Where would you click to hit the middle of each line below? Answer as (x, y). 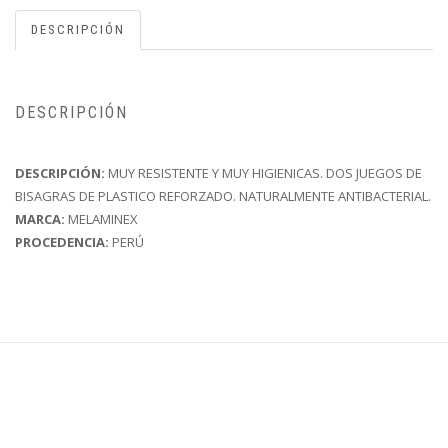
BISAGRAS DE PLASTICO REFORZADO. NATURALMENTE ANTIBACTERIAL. (223, 196)
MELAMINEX (103, 219)
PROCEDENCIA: (62, 242)
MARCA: (41, 219)
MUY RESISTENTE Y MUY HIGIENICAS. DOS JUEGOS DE (263, 173)
